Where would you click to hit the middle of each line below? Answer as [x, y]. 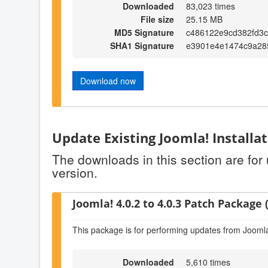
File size [157, 19]
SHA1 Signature [142, 45]
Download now [108, 80]
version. [75, 173]
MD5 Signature [144, 32]
